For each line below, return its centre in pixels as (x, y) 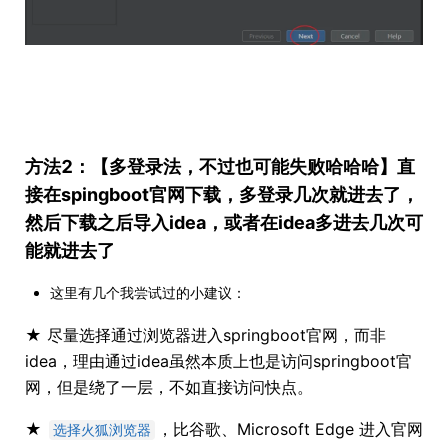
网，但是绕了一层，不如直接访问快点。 (169, 386)
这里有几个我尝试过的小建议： (148, 292)
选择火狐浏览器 (102, 429)
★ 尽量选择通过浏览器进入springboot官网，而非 (205, 334)
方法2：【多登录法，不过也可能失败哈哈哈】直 (220, 166)
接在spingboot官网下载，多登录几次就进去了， (222, 194)
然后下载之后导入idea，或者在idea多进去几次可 (224, 222)
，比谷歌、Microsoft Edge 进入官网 (290, 428)
